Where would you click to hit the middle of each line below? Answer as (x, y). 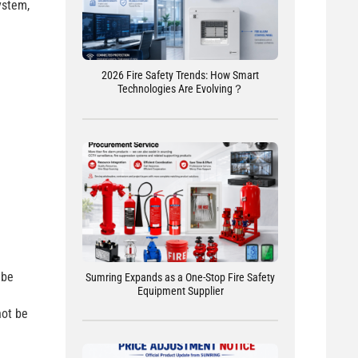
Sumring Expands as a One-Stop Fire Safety (181, 277)
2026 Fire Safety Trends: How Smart (181, 75)
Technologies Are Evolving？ (180, 88)
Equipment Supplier (180, 290)
